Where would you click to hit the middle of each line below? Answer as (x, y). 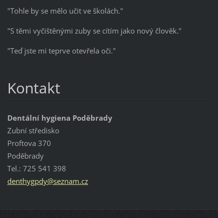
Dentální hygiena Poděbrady (60, 118)
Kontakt (34, 88)
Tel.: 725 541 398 (36, 168)
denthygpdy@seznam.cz (47, 181)
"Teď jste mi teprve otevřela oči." (61, 51)
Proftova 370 (29, 143)
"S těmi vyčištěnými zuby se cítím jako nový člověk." (94, 31)
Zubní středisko (33, 130)
